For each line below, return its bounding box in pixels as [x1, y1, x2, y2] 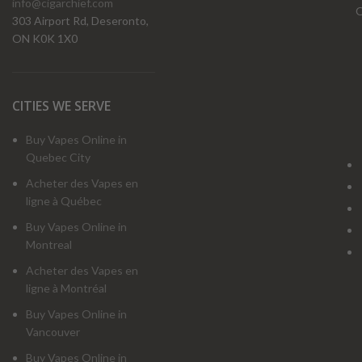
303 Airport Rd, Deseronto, [12, 14, 149, 27]
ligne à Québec [26, 194, 102, 208]
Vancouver [26, 325, 80, 339]
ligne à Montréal [26, 281, 107, 295]
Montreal [26, 238, 72, 251]
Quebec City [26, 150, 90, 164]
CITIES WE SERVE [12, 97, 111, 115]
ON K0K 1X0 [12, 32, 78, 45]
